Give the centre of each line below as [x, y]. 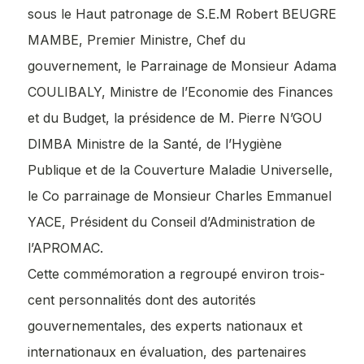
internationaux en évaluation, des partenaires [167, 351]
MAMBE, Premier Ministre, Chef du [136, 39]
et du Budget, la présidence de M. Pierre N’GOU [175, 117]
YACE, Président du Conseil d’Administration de [171, 221]
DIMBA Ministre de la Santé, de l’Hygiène [155, 143]
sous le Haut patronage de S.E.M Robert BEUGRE [182, 13]
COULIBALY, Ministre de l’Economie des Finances [180, 91]
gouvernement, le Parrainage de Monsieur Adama [182, 65]
